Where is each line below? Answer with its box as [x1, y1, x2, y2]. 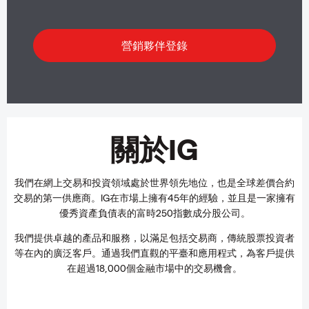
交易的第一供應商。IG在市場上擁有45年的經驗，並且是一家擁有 [14, 192, 295, 203]
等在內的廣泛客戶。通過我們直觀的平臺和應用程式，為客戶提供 [14, 247, 295, 259]
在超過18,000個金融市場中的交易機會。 [67, 262, 242, 274]
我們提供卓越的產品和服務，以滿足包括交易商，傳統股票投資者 [14, 232, 295, 243]
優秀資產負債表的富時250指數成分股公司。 [59, 207, 250, 219]
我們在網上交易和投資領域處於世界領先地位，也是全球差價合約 [14, 177, 295, 188]
